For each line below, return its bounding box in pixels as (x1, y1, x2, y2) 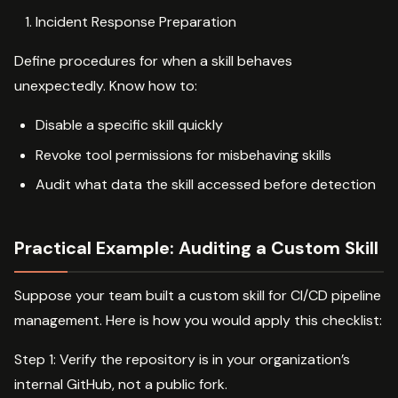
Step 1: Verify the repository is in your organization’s (14, 350, 350, 370)
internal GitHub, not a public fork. (14, 375, 227, 394)
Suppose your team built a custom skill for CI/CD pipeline (14, 286, 381, 306)
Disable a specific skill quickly (36, 115, 223, 135)
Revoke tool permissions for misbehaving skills (36, 145, 331, 164)
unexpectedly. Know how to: (14, 76, 197, 96)
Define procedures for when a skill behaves (14, 52, 292, 71)
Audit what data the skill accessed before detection (36, 175, 376, 195)
